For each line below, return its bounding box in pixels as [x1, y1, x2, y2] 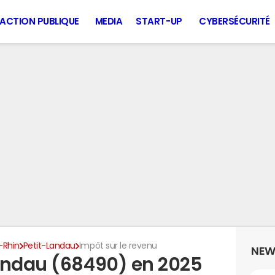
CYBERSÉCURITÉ [199, 17, 270, 26]
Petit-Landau [23, 241, 76, 250]
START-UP [136, 17, 182, 26]
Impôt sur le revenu [79, 241, 157, 250]
